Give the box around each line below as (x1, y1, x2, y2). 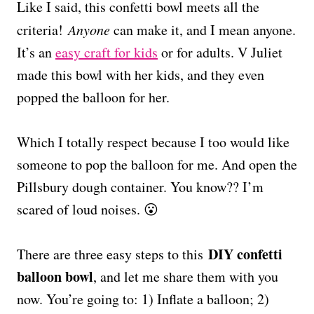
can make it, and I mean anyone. (110, 20, 296, 39)
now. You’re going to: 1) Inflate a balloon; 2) (17, 289, 269, 308)
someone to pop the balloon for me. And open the (17, 154, 297, 174)
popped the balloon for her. (17, 87, 170, 107)
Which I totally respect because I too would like (17, 132, 289, 151)
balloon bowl (17, 266, 93, 287)
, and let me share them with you (93, 266, 278, 286)
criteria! (17, 20, 68, 39)
